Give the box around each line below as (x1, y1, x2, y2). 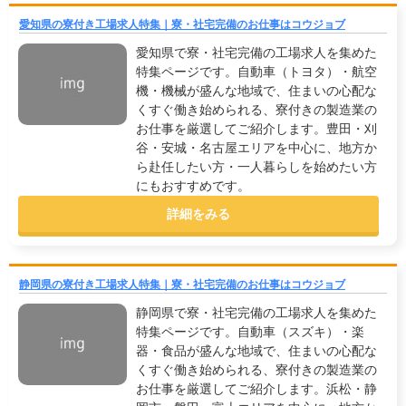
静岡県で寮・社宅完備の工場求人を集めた (136, 305, 377, 320)
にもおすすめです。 (136, 179, 250, 193)
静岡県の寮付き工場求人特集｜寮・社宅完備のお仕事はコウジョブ (19, 278, 345, 291)
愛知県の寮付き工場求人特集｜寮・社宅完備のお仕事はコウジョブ (19, 18, 345, 31)
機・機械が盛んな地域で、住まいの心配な (136, 83, 377, 98)
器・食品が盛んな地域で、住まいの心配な (136, 343, 377, 358)
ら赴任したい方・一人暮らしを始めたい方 (136, 159, 377, 174)
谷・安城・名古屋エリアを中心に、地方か (136, 140, 377, 155)
